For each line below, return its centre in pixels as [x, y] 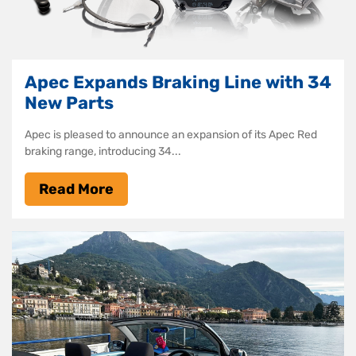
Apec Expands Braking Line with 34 [178, 82]
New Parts [69, 103]
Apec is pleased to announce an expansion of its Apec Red [171, 134]
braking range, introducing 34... [103, 151]
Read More [76, 189]
